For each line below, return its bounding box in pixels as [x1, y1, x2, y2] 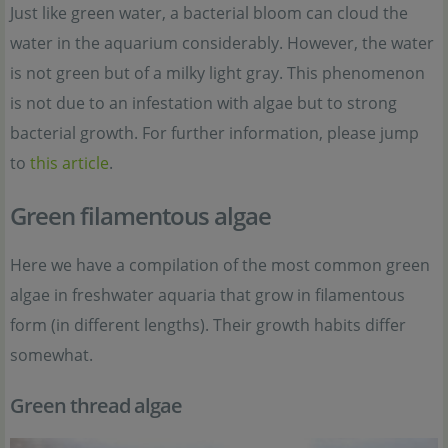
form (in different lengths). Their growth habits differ [10, 313, 406, 336]
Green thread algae [10, 391, 182, 419]
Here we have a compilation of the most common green [10, 253, 430, 276]
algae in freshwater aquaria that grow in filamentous [10, 283, 405, 306]
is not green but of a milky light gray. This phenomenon [10, 61, 425, 84]
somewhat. [10, 343, 93, 366]
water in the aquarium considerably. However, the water [10, 31, 434, 54]
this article [30, 151, 109, 174]
